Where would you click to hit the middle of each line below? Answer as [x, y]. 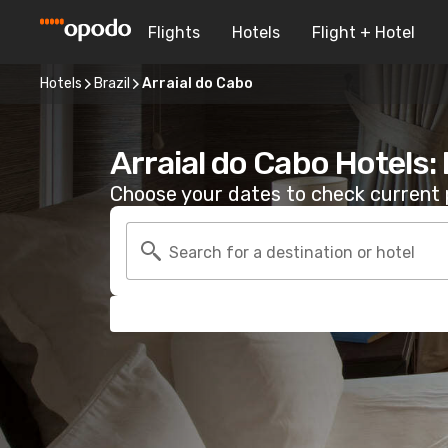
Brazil [112, 83]
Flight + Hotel [363, 32]
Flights [174, 32]
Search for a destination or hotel [292, 252]
